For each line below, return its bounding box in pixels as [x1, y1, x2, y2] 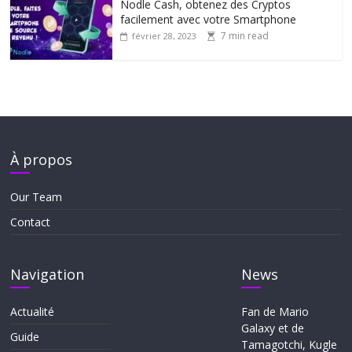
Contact [10, 214, 51, 230]
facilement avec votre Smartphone [120, 12, 297, 27]
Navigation [10, 265, 85, 284]
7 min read [221, 29, 269, 43]
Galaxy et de [240, 321, 304, 336]
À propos [10, 150, 73, 170]
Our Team [10, 189, 63, 205]
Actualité [10, 304, 55, 320]
